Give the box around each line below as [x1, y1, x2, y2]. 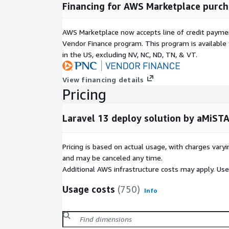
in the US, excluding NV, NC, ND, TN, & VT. [62, 50, 197, 59]
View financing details [62, 75, 144, 84]
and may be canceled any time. [62, 153, 163, 163]
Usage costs [62, 184, 115, 195]
